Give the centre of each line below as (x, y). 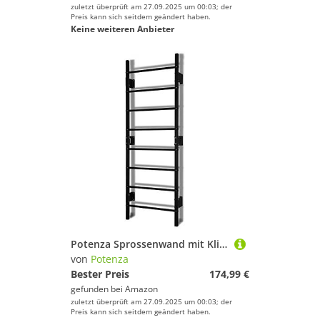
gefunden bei (98, 289)
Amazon (141, 289)
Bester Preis (100, 274)
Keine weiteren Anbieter (122, 29)
